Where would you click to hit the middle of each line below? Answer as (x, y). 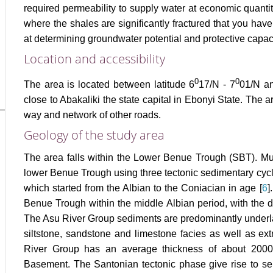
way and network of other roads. (92, 115)
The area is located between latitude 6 (109, 85)
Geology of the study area (94, 135)
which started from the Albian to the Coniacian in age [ (143, 188)
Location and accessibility (94, 59)
